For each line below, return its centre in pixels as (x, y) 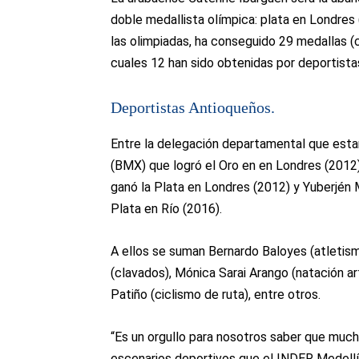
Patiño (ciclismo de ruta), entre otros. (216, 295)
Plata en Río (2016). (166, 209)
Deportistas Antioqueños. (193, 108)
